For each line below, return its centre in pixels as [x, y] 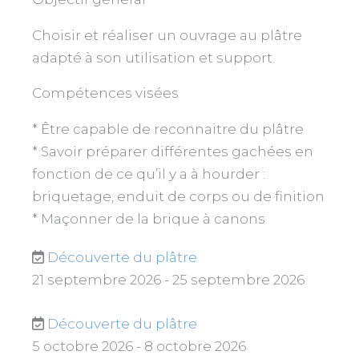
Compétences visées [105, 93]
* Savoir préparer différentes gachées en [173, 152]
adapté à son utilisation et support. [153, 58]
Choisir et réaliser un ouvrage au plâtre [167, 36]
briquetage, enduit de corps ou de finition [178, 197]
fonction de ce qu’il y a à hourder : [149, 174]
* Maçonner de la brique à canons [149, 219]
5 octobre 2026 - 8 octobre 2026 [139, 347]
